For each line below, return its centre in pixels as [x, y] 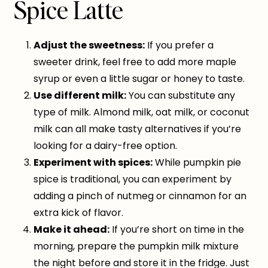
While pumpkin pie [197, 163]
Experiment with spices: [93, 163]
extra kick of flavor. [78, 213]
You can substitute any [181, 96]
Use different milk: [80, 96]
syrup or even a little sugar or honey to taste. [139, 79]
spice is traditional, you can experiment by [133, 179]
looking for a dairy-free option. [105, 146]
